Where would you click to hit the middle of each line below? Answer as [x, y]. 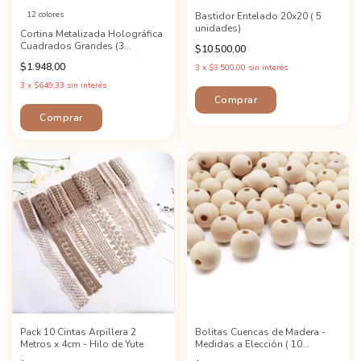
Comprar [61, 117]
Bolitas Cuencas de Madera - [260, 332]
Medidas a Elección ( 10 [248, 344]
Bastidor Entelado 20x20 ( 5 [258, 16]
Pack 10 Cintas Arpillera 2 [78, 332]
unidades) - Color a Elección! [86, 58]
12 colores [45, 14]
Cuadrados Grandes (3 [72, 46]
